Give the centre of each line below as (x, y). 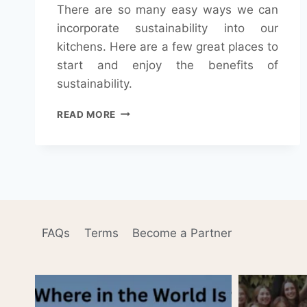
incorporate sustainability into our (168, 28)
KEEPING (137, 139)
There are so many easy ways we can (168, 9)
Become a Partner (182, 233)
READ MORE (87, 114)
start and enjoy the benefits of (168, 65)
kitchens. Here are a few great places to (168, 46)
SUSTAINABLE (150, 168)
